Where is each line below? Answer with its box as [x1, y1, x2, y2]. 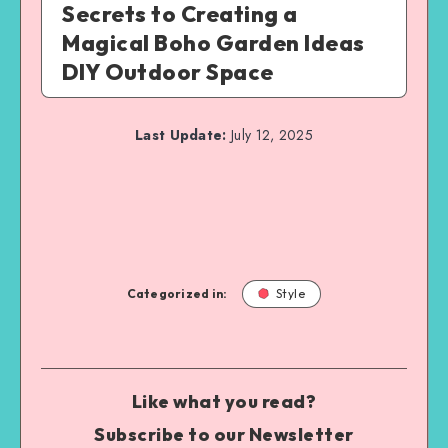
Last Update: [135, 125, 227, 145]
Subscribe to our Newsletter [94, 422, 354, 446]
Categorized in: [126, 285, 228, 301]
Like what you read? [131, 389, 317, 413]
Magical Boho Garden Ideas [62, 29, 365, 57]
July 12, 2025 [226, 125, 313, 145]
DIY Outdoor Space [62, 58, 274, 86]
